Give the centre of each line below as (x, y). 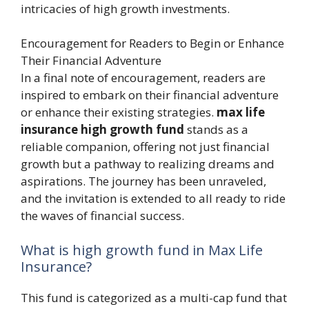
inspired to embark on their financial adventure (150, 95)
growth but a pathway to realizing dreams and (148, 164)
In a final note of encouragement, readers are (143, 78)
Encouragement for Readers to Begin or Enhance (152, 43)
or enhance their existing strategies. (119, 112)
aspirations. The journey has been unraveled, (143, 181)
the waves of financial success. (102, 216)
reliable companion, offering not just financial (145, 147)
